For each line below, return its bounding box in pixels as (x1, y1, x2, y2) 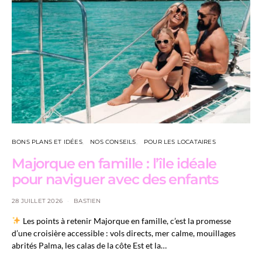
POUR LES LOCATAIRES (144, 138, 216, 146)
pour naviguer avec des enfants (12, 171, 218, 188)
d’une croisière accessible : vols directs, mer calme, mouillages (12, 228, 236, 238)
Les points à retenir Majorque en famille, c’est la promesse (21, 216, 232, 226)
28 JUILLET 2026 (12, 197, 63, 205)
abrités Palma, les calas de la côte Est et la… (12, 240, 167, 250)
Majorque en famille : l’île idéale (12, 155, 217, 172)
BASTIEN (74, 197, 101, 205)
